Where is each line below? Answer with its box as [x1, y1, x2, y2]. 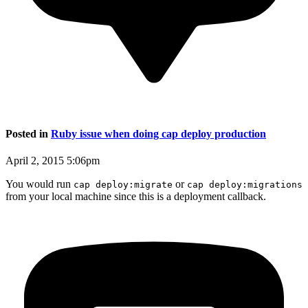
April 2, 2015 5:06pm [5, 155, 100, 167]
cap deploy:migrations [187, 179, 302, 190]
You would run [5, 178, 74, 190]
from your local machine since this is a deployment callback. [5, 190, 266, 203]
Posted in [5, 127, 51, 140]
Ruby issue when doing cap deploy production [51, 127, 266, 140]
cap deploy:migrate [74, 179, 173, 190]
